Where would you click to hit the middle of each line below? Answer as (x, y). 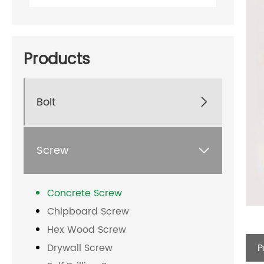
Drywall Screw (80, 248)
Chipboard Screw (88, 212)
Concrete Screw (85, 194)
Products (57, 60)
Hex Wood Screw (87, 230)
